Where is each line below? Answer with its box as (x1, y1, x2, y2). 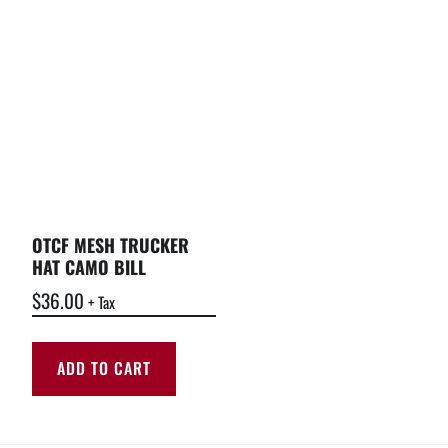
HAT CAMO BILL (32, 253, 146, 280)
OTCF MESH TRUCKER (32, 231, 189, 258)
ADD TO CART (57, 356, 151, 381)
